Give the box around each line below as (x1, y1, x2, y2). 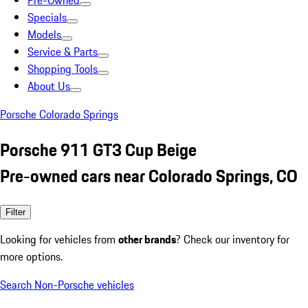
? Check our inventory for (176, 230, 289, 247)
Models (27, 26, 61, 43)
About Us (27, 78, 70, 94)
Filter (5, 206, 25, 217)
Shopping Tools (27, 60, 98, 77)
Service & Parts (27, 43, 98, 60)
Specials (27, 9, 67, 25)
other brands (118, 230, 176, 247)
